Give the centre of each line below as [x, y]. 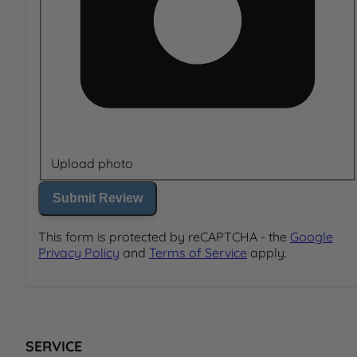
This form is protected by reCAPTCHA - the [164, 237]
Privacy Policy [79, 253]
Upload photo [92, 164]
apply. [267, 253]
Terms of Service [198, 253]
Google [312, 237]
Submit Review [98, 198]
